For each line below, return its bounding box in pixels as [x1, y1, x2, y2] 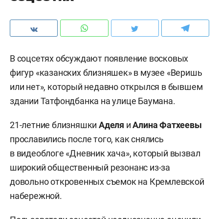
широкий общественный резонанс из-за [10, 162, 170, 173]
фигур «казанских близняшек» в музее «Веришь [10, 67, 202, 78]
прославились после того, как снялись [10, 134, 164, 144]
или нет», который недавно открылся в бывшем [10, 82, 203, 92]
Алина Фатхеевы [131, 120, 202, 130]
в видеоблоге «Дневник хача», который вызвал [10, 148, 200, 158]
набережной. [10, 191, 62, 201]
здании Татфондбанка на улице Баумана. [10, 96, 175, 106]
